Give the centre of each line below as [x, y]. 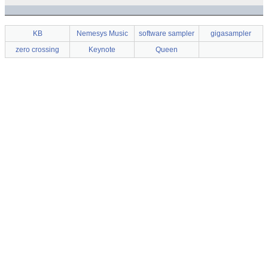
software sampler [167, 33]
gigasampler [231, 33]
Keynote [102, 50]
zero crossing [37, 50]
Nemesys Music [102, 33]
